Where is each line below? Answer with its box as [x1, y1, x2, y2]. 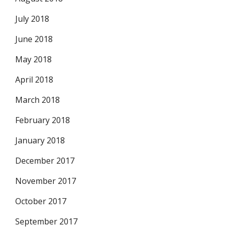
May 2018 [15, 54, 52, 65]
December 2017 [15, 155, 74, 166]
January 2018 [15, 135, 65, 146]
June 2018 [15, 33, 53, 45]
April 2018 [15, 74, 53, 85]
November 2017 [15, 175, 76, 186]
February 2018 [15, 115, 70, 126]
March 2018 [15, 94, 60, 105]
